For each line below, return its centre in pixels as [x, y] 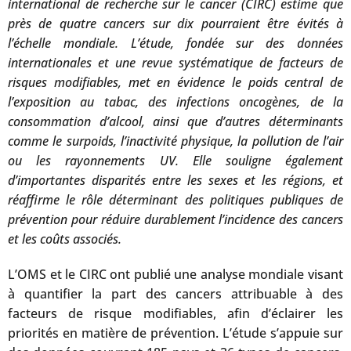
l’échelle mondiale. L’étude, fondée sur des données [175, 43]
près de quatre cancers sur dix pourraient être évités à [175, 24]
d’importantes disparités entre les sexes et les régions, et [175, 181]
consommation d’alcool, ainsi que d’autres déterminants [175, 122]
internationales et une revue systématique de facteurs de [175, 63]
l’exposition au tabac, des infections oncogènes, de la [175, 102]
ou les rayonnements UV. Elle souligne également [175, 161]
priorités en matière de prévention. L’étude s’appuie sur [175, 333]
